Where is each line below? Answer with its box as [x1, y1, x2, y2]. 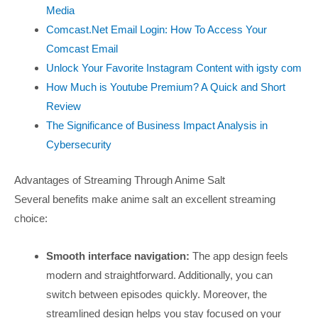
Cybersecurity [46, 138, 112, 151]
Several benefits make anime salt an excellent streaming [14, 192, 275, 205]
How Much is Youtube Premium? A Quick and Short [46, 81, 286, 94]
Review [46, 100, 82, 113]
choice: [14, 212, 48, 224]
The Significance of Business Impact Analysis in [46, 119, 268, 132]
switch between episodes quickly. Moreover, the [46, 288, 268, 301]
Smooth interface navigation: [46, 250, 193, 263]
